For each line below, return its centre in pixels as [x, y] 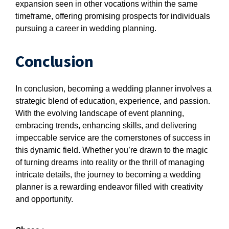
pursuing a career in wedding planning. [86, 28]
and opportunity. [44, 199]
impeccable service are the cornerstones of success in [113, 138]
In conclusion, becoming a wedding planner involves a [113, 89]
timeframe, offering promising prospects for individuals [113, 16]
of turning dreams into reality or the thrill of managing [110, 162]
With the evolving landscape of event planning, [100, 113]
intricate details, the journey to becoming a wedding [108, 175]
